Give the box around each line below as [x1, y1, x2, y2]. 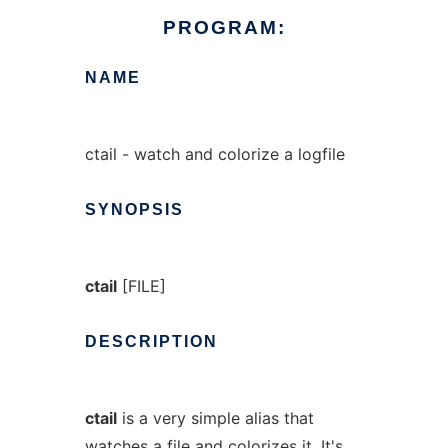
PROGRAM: [162, 17, 286, 38]
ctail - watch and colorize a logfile [84, 144, 345, 164]
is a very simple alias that [116, 408, 314, 428]
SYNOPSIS [84, 201, 184, 218]
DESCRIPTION [84, 333, 218, 350]
